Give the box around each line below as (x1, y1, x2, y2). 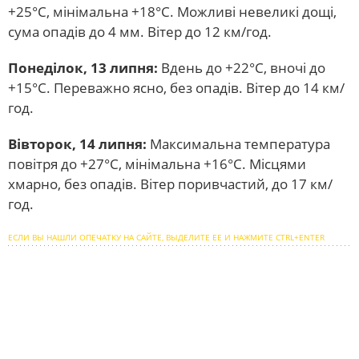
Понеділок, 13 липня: (8, 58, 158, 77)
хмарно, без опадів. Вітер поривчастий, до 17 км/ (8, 175, 333, 193)
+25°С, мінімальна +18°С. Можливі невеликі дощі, (8, 2, 337, 21)
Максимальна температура (147, 135, 330, 153)
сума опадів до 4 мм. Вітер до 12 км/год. (8, 22, 272, 41)
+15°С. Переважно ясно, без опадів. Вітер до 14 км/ (8, 79, 345, 97)
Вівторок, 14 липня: (8, 135, 147, 153)
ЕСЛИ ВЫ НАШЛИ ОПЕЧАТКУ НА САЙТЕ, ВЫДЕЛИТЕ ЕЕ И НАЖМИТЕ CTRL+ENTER (8, 232, 325, 243)
